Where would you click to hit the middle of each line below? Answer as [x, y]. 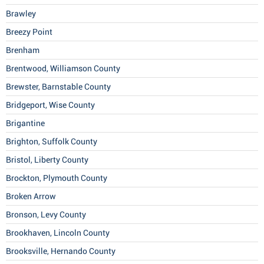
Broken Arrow [31, 197]
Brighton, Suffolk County [52, 142]
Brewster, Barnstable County [58, 87]
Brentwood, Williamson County [63, 69]
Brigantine [25, 123]
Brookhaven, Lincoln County [58, 233]
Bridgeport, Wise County [50, 105]
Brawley [21, 14]
